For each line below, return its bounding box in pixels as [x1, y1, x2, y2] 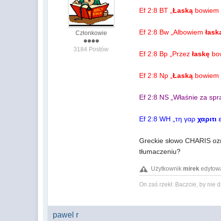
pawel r [53, 211, 79, 219]
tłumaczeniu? [139, 147, 181, 155]
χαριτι [197, 115, 219, 123]
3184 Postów [74, 46, 109, 53]
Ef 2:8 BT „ [139, 6, 173, 14]
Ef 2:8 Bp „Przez [139, 50, 192, 58]
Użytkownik [151, 165, 184, 172]
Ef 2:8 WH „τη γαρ [139, 115, 198, 123]
